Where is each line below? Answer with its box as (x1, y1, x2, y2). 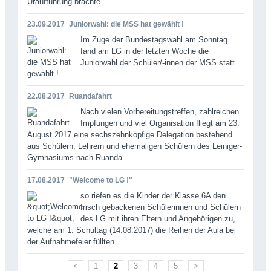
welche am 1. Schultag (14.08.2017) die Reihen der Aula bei (27, 225, 236, 235)
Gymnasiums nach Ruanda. (27, 152, 125, 162)
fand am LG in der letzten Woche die (80, 46, 209, 56)
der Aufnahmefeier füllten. (27, 237, 117, 246)
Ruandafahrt (68, 91, 112, 100)
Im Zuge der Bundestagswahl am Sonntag (80, 34, 227, 44)
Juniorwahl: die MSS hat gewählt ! (68, 19, 184, 28)
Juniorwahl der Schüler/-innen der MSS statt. (80, 57, 237, 67)
